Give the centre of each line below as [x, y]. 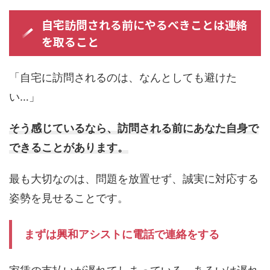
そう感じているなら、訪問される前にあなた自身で [134, 128]
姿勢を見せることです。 [69, 198]
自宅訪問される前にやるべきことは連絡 [144, 25]
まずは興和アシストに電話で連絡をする [122, 234]
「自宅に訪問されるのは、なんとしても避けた [123, 78]
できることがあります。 [69, 148]
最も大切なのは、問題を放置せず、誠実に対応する [134, 179]
